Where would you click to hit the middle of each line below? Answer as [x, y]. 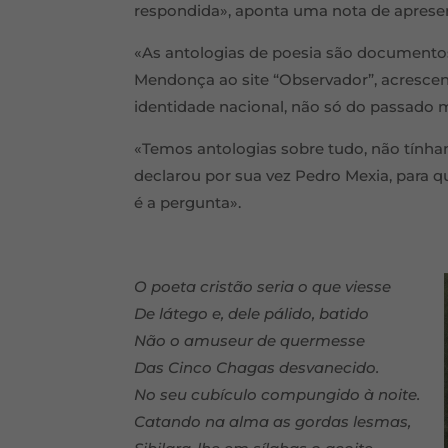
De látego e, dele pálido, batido [252, 313]
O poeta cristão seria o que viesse [263, 286]
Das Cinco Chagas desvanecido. [257, 367]
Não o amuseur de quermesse [250, 340]
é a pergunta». [188, 202]
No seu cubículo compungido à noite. [277, 394]
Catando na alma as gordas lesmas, [273, 421]
